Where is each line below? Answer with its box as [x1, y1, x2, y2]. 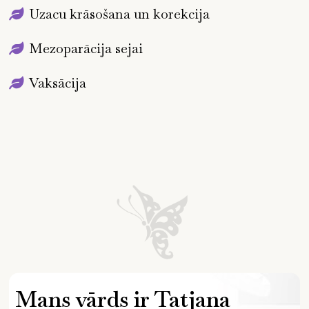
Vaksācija [29, 73, 87, 92]
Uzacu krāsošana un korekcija [29, 4, 210, 23]
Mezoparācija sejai [29, 39, 143, 57]
